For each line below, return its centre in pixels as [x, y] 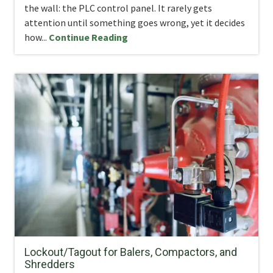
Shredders [50, 264]
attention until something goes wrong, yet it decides [135, 22]
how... [37, 37]
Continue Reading [88, 37]
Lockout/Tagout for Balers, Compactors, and [131, 252]
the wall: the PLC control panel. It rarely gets [118, 8]
